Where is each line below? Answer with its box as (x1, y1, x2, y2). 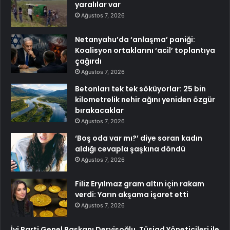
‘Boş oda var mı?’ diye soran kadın (75, 132, 202, 143)
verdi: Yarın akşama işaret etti (75, 189, 188, 200)
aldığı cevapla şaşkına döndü (75, 143, 185, 154)
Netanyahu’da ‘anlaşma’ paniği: (75, 34, 195, 45)
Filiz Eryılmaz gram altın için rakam (75, 178, 204, 189)
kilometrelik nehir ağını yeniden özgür (75, 94, 215, 105)
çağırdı (75, 55, 102, 66)
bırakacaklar (75, 105, 124, 116)
